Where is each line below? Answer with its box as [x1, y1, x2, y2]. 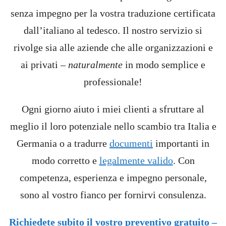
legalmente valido [99, 155, 173, 166]
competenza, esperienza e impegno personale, [19, 172, 207, 184]
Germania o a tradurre [17, 138, 109, 149]
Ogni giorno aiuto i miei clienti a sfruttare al [22, 103, 204, 115]
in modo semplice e [123, 59, 205, 71]
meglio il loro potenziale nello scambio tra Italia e [10, 121, 216, 132]
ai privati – [21, 59, 68, 71]
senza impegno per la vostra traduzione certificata [11, 8, 215, 19]
